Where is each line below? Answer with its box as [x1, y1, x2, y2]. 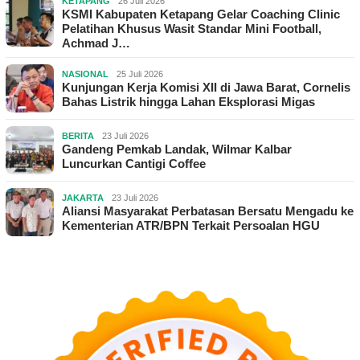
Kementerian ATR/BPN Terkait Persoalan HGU [62, 218, 320, 232]
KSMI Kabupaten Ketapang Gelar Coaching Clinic [62, 6, 340, 21]
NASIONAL [62, 68, 108, 79]
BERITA [62, 130, 94, 141]
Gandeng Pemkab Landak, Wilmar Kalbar [62, 141, 292, 156]
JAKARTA [62, 192, 104, 202]
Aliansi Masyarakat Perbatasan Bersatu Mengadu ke [62, 203, 354, 218]
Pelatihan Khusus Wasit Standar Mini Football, [62, 21, 321, 35]
